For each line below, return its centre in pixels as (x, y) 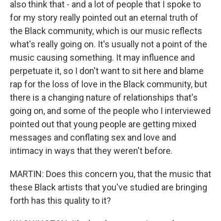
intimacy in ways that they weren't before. (91, 151)
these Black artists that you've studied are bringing (109, 187)
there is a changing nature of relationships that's (104, 97)
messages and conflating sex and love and (93, 137)
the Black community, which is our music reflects (106, 31)
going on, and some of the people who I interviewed (110, 111)
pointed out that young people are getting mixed (103, 124)
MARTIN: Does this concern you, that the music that (110, 174)
